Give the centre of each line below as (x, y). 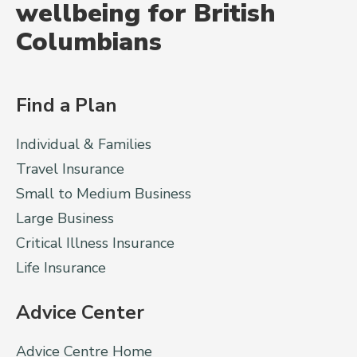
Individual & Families (84, 144)
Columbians (89, 41)
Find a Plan (67, 105)
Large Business (65, 218)
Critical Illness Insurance (95, 243)
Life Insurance (61, 267)
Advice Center (80, 312)
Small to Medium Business (104, 193)
